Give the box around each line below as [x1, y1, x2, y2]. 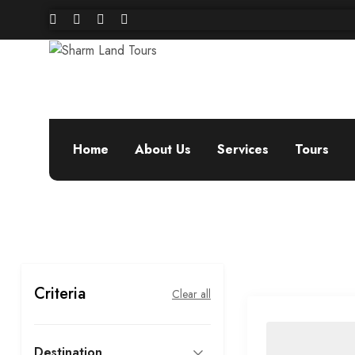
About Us [135, 140, 191, 158]
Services [217, 140, 269, 158]
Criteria [34, 282, 86, 305]
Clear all [172, 286, 211, 302]
